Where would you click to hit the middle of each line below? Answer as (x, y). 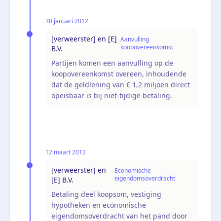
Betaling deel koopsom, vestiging (106, 194)
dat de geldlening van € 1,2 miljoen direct (121, 84)
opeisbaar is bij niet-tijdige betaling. (112, 95)
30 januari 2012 (67, 21)
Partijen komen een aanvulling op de (112, 63)
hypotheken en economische (99, 205)
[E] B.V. (62, 180)
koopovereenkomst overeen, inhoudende (119, 74)
